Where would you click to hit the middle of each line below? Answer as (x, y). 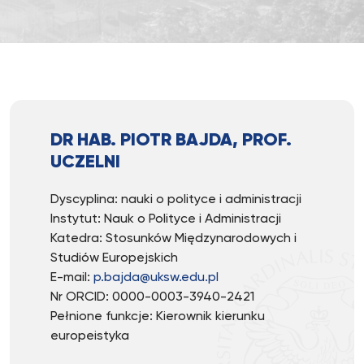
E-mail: (72, 278)
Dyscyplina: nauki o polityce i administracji (176, 200)
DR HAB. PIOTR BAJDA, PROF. (171, 141)
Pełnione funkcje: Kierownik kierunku (158, 317)
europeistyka (90, 336)
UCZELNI (85, 162)
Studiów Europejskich (114, 258)
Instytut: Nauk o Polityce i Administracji (166, 219)
